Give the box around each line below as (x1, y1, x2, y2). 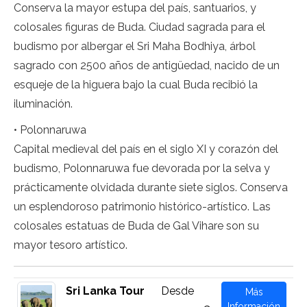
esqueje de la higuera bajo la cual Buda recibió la (14, 78, 258, 91)
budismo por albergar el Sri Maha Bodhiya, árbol (14, 40, 256, 53)
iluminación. (14, 97, 75, 110)
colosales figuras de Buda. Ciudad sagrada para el (14, 21, 265, 34)
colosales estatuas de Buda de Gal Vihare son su (14, 219, 259, 232)
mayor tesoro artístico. (14, 238, 127, 251)
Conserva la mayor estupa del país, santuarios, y (14, 1, 256, 14)
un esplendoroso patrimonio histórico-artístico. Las (14, 200, 271, 213)
